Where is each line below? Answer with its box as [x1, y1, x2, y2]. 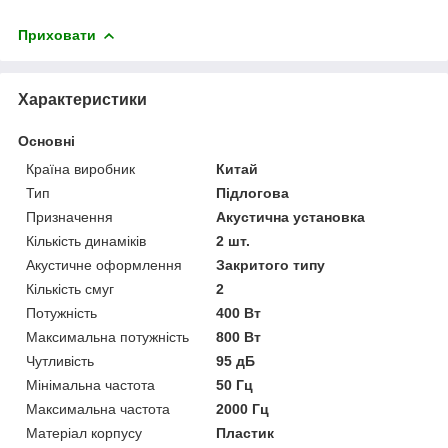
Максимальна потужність [26, 328, 189, 345]
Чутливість [26, 352, 94, 369]
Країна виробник [26, 160, 135, 177]
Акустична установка [216, 208, 366, 225]
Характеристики [18, 90, 147, 108]
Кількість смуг [26, 280, 114, 297]
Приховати [18, 26, 96, 43]
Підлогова [216, 184, 290, 201]
